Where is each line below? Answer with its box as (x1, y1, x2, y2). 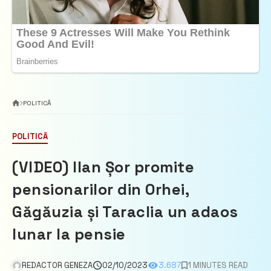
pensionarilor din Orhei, (12, 180, 189, 200)
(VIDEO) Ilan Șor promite (12, 157, 195, 177)
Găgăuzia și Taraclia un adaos (12, 202, 238, 222)
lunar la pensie (12, 224, 126, 244)
